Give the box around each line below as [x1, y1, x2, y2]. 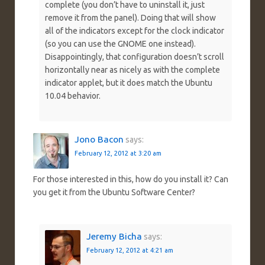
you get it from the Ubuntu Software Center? [33, 188, 195, 198]
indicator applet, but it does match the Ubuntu [45, 77, 212, 88]
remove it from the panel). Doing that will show [45, 12, 216, 22]
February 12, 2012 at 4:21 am [86, 246, 173, 254]
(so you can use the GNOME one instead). [45, 38, 196, 49]
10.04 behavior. [45, 91, 101, 101]
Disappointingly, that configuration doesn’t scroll [45, 51, 224, 62]
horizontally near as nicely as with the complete [45, 64, 220, 75]
